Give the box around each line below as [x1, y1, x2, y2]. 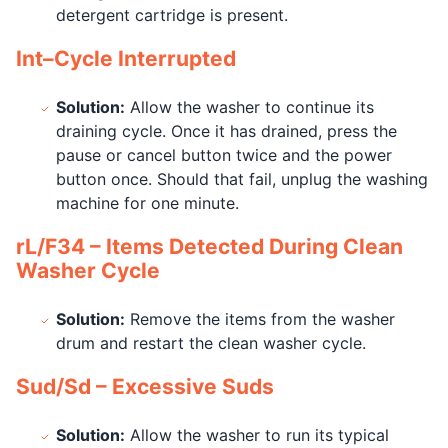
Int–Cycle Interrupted [16, 46, 236, 71]
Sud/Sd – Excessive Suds [16, 374, 274, 399]
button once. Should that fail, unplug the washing [56, 169, 428, 189]
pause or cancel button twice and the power [56, 145, 392, 165]
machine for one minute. [56, 193, 239, 213]
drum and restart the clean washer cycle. [56, 333, 366, 353]
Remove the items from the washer [125, 309, 395, 329]
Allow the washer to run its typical [125, 425, 389, 445]
